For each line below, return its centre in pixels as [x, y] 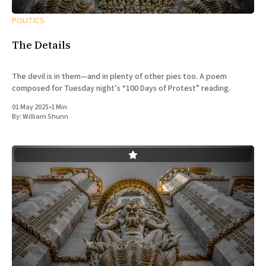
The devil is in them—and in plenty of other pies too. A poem [119, 76]
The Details [41, 45]
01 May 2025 [30, 107]
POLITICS [28, 20]
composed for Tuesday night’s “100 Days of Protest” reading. [121, 88]
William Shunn [45, 116]
